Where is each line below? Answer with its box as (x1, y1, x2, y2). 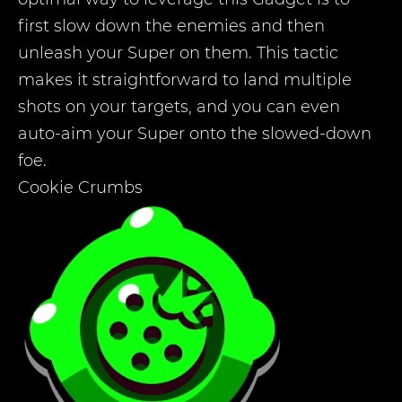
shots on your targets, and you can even (18, 97, 340, 117)
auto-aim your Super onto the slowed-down (18, 124, 371, 144)
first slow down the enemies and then (18, 16, 325, 36)
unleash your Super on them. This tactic (18, 43, 338, 63)
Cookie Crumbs (18, 178, 143, 197)
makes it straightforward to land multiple (18, 70, 352, 90)
